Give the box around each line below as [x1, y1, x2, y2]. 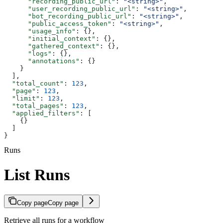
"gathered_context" [4, 42, 100, 50]
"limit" [4, 95, 40, 103]
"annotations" [4, 57, 80, 65]
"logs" [4, 50, 52, 58]
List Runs [4, 165, 70, 184]
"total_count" [4, 80, 64, 88]
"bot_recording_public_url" [4, 12, 131, 20]
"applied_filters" [4, 110, 80, 117]
